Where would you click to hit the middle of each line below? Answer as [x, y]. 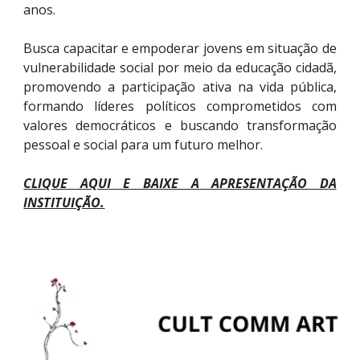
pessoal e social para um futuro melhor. [143, 145]
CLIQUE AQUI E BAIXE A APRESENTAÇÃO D [176, 184]
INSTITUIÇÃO [62, 203]
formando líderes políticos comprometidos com [180, 106]
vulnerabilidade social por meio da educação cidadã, [180, 68]
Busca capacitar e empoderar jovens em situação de [180, 49]
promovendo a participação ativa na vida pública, [180, 87]
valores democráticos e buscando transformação [180, 126]
